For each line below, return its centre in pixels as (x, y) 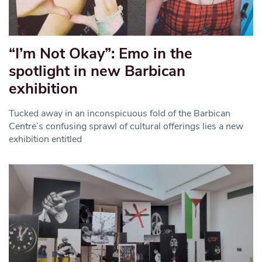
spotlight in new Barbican (97, 71)
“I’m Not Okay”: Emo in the (101, 54)
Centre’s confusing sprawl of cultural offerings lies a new (126, 127)
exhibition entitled (45, 139)
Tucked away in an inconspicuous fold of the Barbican (120, 114)
